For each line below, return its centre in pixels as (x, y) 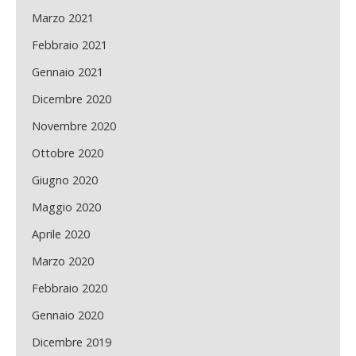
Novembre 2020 (74, 126)
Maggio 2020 (66, 207)
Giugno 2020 (65, 180)
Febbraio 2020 (70, 288)
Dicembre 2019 (72, 342)
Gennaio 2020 (68, 315)
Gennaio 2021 (68, 72)
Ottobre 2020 (68, 153)
